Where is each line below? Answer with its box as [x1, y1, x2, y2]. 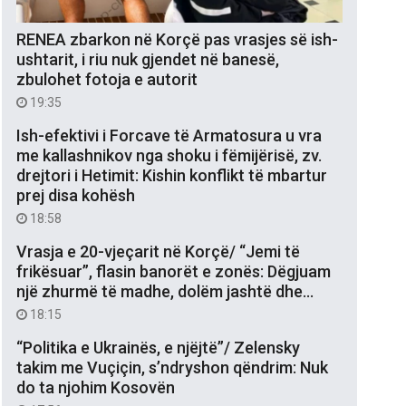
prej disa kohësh [16, 185, 135, 205]
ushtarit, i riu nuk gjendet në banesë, [16, 49, 279, 69]
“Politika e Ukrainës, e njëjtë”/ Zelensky [16, 337, 300, 357]
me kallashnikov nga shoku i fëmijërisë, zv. [16, 145, 322, 165]
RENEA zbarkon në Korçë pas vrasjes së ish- [16, 29, 338, 49]
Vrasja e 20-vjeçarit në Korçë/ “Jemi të [16, 241, 300, 261]
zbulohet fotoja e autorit [16, 69, 198, 89]
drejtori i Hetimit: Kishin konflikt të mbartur [16, 165, 327, 185]
